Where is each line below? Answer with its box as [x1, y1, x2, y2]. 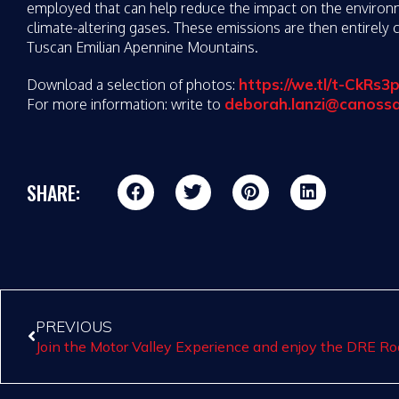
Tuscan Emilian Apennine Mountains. [27, 37, 258, 56]
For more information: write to [27, 94, 224, 113]
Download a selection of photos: [27, 75, 239, 94]
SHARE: [27, 178, 80, 208]
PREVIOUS [36, 316, 112, 336]
